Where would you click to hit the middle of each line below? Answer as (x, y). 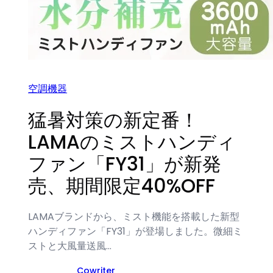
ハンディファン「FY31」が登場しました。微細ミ (136, 231)
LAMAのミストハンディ (132, 142)
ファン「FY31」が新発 (125, 164)
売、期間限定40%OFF (122, 186)
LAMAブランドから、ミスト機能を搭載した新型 (134, 216)
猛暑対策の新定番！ (114, 120)
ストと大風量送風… (70, 246)
